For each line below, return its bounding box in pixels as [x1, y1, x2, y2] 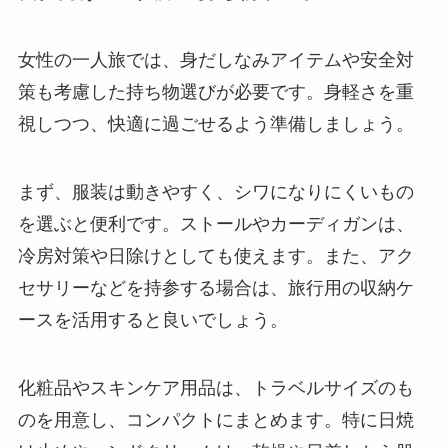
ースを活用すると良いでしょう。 [17, 309, 288, 330]
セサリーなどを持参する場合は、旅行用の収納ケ [17, 277, 414, 298]
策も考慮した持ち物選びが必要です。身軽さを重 [17, 82, 414, 103]
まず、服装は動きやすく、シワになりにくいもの [17, 181, 414, 202]
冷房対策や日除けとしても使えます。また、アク [17, 245, 414, 266]
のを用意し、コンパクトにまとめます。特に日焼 [17, 409, 414, 430]
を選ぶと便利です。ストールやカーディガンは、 [17, 213, 414, 234]
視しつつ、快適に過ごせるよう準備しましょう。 [17, 114, 414, 135]
